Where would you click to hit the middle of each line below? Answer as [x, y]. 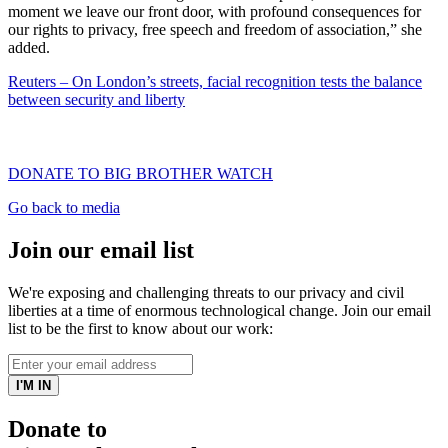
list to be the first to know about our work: [140, 328]
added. [29, 47]
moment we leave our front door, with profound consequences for [214, 11]
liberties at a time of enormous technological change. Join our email [219, 310]
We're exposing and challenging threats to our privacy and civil [206, 292]
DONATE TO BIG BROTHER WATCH [140, 173]
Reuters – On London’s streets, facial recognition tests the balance [215, 81]
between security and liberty [96, 99]
